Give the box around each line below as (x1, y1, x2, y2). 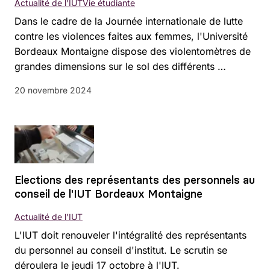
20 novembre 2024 (14, 84, 92, 95)
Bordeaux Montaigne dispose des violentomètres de (14, 45, 251, 57)
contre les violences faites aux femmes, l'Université (14, 30, 248, 42)
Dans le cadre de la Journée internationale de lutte (14, 14, 243, 27)
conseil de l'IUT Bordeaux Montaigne (14, 186, 202, 201)
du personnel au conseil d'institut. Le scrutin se (14, 243, 227, 256)
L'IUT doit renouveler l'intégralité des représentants (14, 228, 246, 241)
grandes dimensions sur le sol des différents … (14, 60, 226, 72)
